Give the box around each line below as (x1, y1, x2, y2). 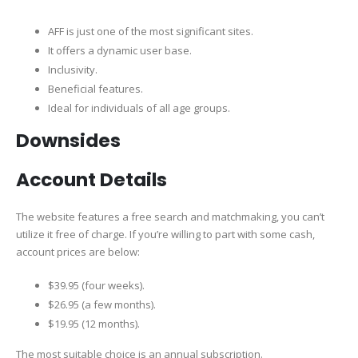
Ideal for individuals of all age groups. (48, 101, 230, 116)
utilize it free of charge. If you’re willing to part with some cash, (16, 227, 315, 242)
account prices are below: (16, 245, 140, 260)
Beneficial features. (48, 82, 143, 97)
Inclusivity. (48, 62, 97, 78)
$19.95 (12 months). (48, 316, 140, 331)
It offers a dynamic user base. (48, 43, 192, 58)
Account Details (16, 167, 167, 193)
